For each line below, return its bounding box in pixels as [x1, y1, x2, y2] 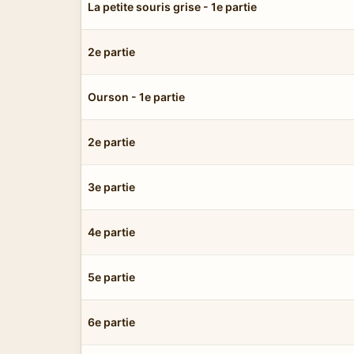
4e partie [88, 224, 135, 239]
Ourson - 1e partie [88, 89, 185, 104]
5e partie [88, 269, 135, 284]
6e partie [88, 314, 135, 329]
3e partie [88, 179, 135, 194]
